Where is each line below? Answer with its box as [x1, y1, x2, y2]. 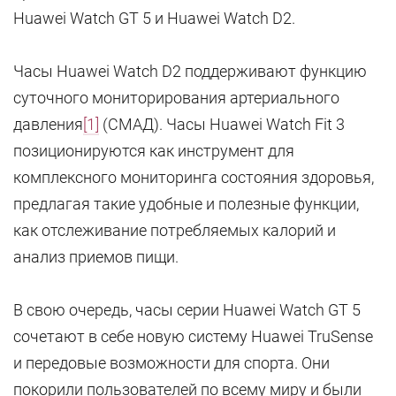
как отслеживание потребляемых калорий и [13, 221, 336, 240]
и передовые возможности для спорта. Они [13, 354, 330, 372]
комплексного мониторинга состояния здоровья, [13, 168, 374, 187]
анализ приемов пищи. [13, 247, 179, 266]
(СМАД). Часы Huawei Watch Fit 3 [99, 115, 345, 133]
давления [13, 115, 83, 133]
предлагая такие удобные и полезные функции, [13, 194, 359, 213]
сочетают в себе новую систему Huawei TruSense [13, 327, 373, 346]
